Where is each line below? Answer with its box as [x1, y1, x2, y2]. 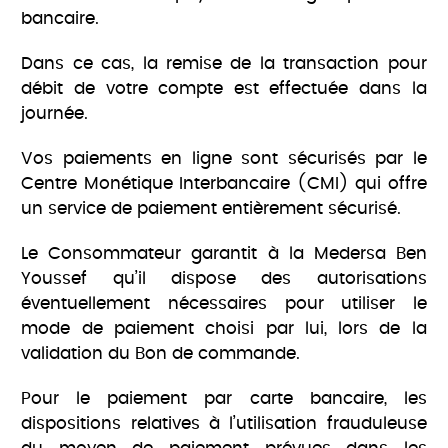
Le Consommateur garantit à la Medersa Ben [21, 245, 427, 263]
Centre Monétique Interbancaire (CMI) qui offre [21, 175, 427, 193]
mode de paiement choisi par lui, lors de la [21, 320, 427, 338]
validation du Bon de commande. [21, 345, 301, 363]
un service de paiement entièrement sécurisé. [21, 200, 402, 218]
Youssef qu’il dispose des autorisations [21, 270, 427, 288]
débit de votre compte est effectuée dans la [21, 80, 427, 98]
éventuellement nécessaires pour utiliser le [21, 295, 427, 313]
